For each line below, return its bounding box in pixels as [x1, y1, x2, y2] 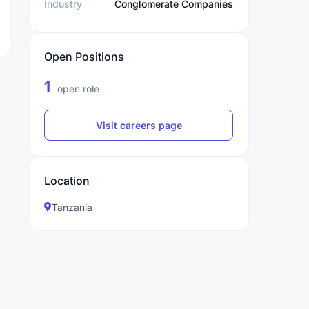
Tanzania [52, 201, 92, 213]
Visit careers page [95, 119, 182, 131]
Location [44, 174, 90, 188]
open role [54, 83, 99, 94]
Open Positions [44, 50, 124, 63]
